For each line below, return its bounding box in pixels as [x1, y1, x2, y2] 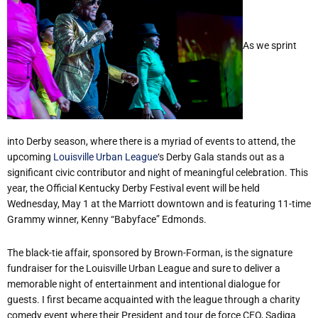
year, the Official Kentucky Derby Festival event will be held [7, 182, 260, 194]
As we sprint [243, 40, 297, 52]
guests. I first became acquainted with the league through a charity [7, 293, 300, 305]
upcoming [7, 151, 53, 163]
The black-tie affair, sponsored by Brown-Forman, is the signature [7, 246, 292, 258]
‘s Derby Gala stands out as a [158, 151, 285, 163]
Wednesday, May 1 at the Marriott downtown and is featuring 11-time [7, 198, 311, 210]
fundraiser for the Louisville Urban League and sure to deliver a [7, 262, 280, 274]
